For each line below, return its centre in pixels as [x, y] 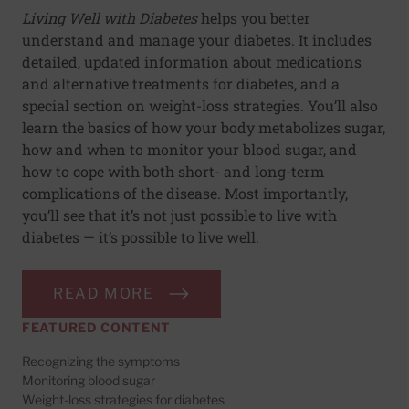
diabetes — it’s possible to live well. [141, 237]
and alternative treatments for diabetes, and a [181, 84]
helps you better [254, 18]
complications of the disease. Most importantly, [185, 194]
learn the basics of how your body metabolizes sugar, [204, 128]
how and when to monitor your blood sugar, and [189, 150]
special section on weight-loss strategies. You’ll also [200, 106]
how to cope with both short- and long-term [173, 172]
